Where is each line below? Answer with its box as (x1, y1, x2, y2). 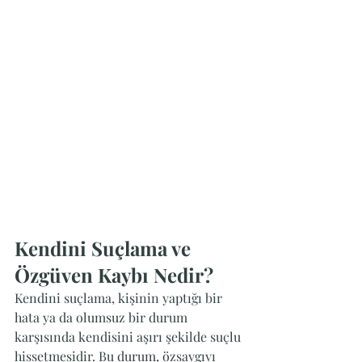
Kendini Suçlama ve (15, 235, 196, 261)
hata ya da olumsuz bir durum (15, 309, 191, 326)
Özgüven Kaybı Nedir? (15, 262, 213, 288)
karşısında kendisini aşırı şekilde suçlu (15, 328, 244, 345)
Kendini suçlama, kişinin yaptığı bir (15, 289, 225, 306)
